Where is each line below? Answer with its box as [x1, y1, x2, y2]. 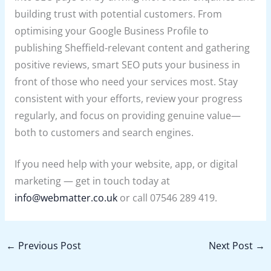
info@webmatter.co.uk [14, 191, 117, 205]
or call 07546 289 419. [117, 191, 217, 205]
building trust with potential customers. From [14, 7, 222, 21]
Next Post [208, 238, 255, 252]
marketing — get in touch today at [14, 174, 170, 188]
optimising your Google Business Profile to [14, 24, 209, 38]
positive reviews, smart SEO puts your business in [14, 57, 240, 71]
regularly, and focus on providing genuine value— [14, 108, 241, 122]
